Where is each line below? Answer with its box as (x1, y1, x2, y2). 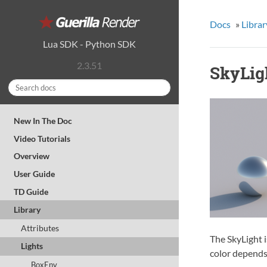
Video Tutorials (14, 133, 71, 144)
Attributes (20, 222, 59, 233)
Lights (20, 241, 43, 252)
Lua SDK (43, 38, 78, 49)
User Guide (14, 168, 55, 179)
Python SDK (85, 38, 136, 49)
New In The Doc (14, 116, 73, 126)
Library (14, 204, 41, 215)
